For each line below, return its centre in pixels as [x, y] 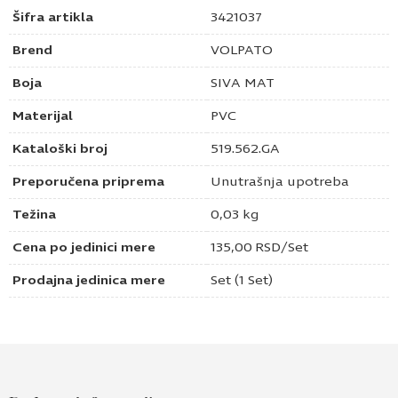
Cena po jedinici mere [84, 247]
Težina [34, 214]
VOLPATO [242, 50]
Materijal [43, 115]
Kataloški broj [60, 148]
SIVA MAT [243, 83]
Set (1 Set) [242, 280]
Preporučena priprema [88, 181]
